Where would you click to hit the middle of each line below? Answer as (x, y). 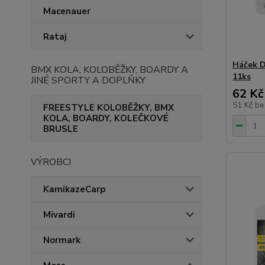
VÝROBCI (51, 162)
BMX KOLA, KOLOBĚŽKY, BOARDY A (109, 70)
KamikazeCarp (74, 189)
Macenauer (67, 11)
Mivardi (59, 215)
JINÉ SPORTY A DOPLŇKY (88, 80)
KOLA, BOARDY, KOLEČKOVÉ (106, 118)
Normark (62, 240)
